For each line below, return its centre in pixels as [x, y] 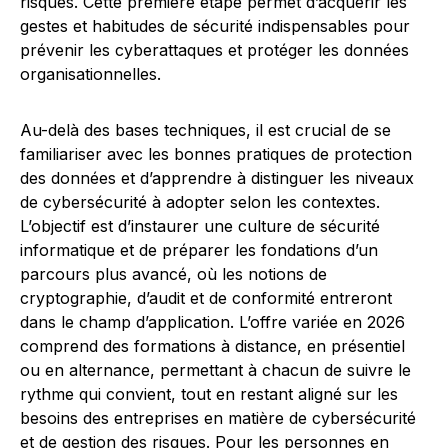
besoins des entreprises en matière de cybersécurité [218, 418]
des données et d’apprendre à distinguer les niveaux [217, 178]
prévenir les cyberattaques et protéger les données [214, 50]
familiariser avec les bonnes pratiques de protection [216, 154]
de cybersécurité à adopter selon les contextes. [200, 202]
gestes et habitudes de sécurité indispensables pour [215, 26]
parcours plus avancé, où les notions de [173, 274]
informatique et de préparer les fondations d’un [199, 250]
